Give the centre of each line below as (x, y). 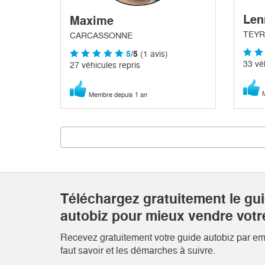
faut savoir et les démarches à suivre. (138, 251)
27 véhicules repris (105, 65)
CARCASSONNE (101, 36)
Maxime (92, 21)
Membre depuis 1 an (118, 95)
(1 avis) (153, 54)
